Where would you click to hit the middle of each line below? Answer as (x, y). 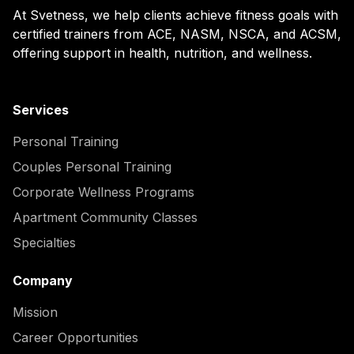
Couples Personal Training (92, 167)
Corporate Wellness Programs (104, 192)
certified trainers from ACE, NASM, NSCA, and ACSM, (177, 34)
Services (41, 110)
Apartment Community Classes (105, 218)
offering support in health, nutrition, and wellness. (162, 53)
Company (43, 281)
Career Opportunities (75, 338)
